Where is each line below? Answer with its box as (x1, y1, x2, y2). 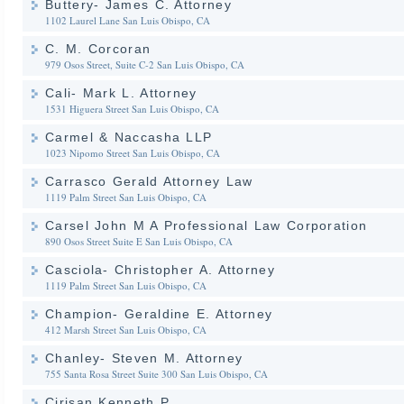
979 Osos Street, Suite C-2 (45, 58, 154, 71)
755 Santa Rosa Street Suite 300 (45, 367, 178, 381)
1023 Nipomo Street (45, 146, 130, 160)
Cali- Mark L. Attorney (45, 86, 197, 100)
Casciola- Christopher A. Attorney (45, 262, 275, 277)
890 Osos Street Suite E (45, 234, 142, 248)
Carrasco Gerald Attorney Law (45, 174, 253, 188)
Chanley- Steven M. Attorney (45, 351, 243, 365)
